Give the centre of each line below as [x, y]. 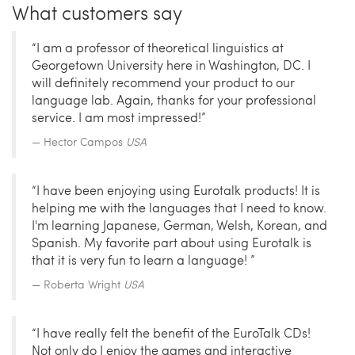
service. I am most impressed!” [119, 117]
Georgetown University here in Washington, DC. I [171, 65]
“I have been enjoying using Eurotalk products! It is [176, 190]
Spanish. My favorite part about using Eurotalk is [172, 242]
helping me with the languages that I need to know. [179, 208]
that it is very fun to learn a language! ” [143, 260]
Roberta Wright [84, 284]
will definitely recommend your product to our [163, 82]
